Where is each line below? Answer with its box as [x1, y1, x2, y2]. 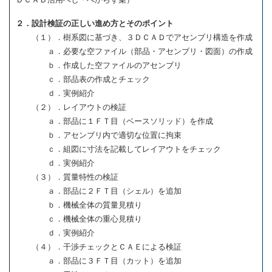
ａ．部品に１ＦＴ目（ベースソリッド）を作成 [16, 116, 213, 126]
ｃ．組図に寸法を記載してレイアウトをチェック [16, 144, 221, 154]
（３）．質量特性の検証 [16, 172, 118, 182]
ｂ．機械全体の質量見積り [16, 200, 142, 209]
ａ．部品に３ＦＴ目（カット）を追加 [16, 256, 182, 265]
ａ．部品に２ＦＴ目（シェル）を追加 [16, 186, 182, 195]
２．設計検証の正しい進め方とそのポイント [16, 18, 174, 28]
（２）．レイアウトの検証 [16, 102, 126, 112]
